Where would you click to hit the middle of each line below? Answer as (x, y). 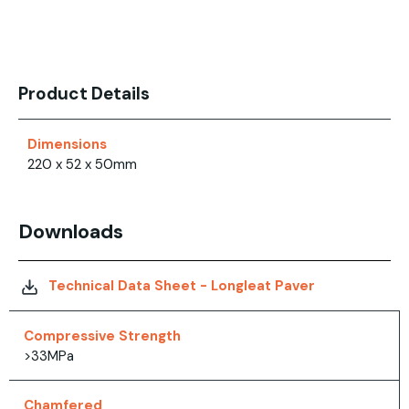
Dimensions (67, 145)
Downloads (71, 232)
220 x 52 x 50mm (82, 165)
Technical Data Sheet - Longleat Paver (182, 286)
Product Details (84, 94)
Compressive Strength (102, 336)
